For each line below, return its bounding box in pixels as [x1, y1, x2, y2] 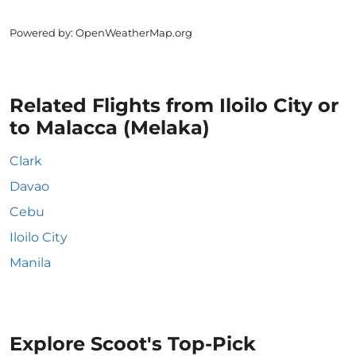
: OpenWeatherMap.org [71, 26, 192, 39]
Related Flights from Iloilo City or [10, 94, 339, 117]
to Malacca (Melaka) [10, 116, 210, 139]
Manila [10, 255, 51, 270]
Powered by [10, 26, 71, 39]
